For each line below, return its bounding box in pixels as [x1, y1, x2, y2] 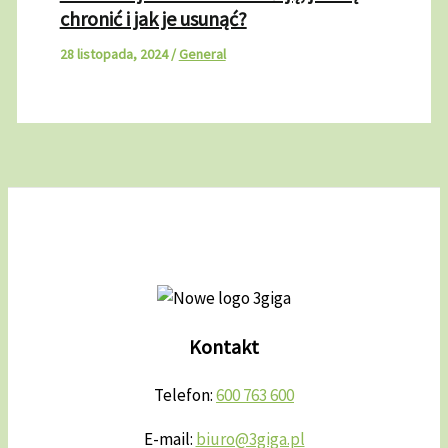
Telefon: [154, 384, 216, 407]
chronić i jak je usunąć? [59, 5, 247, 31]
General [178, 44, 226, 63]
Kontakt [189, 334, 259, 360]
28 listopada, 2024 [59, 44, 171, 63]
